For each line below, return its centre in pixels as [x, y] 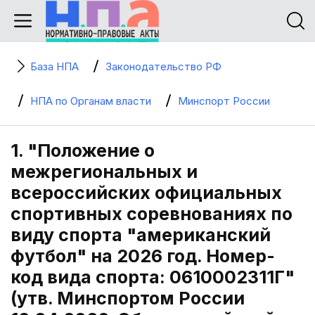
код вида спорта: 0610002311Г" [153, 277]
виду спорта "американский [141, 235]
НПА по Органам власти [91, 101]
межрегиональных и [104, 172]
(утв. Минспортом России [128, 298]
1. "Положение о [83, 150]
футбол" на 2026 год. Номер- [143, 256]
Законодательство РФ [163, 66]
